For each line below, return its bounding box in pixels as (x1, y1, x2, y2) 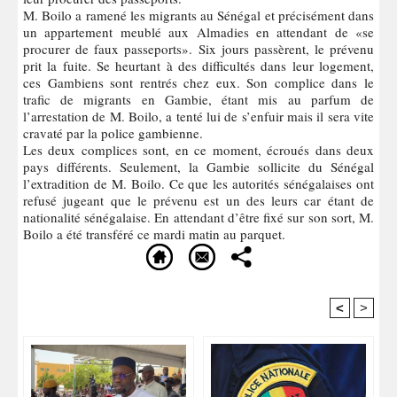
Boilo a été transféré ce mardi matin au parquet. (23, 224, 285, 243)
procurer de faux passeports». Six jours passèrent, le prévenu (23, 39, 374, 58)
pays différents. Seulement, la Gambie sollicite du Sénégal (23, 157, 374, 175)
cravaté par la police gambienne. (23, 123, 203, 142)
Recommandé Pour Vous (23, 302, 169, 318)
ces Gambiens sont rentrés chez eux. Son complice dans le (23, 73, 374, 91)
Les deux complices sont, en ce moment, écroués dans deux (23, 140, 374, 159)
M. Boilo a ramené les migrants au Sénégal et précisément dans (23, 5, 374, 24)
